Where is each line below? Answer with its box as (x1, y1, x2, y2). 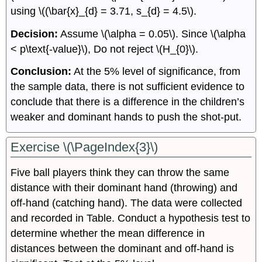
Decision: (11, 27, 58, 40)
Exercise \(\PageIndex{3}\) (11, 140, 158, 155)
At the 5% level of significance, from (71, 65, 241, 78)
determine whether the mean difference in (11, 227, 205, 239)
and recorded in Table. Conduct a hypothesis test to (11, 212, 251, 224)
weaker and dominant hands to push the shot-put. (11, 111, 242, 123)
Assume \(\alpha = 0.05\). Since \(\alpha (58, 27, 246, 40)
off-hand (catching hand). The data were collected (11, 197, 243, 209)
